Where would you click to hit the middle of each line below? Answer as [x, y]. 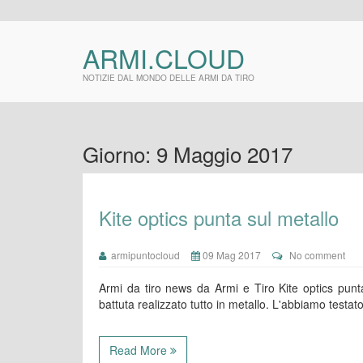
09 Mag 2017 [231, 255]
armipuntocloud [143, 255]
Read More [140, 350]
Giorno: [120, 154]
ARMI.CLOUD [164, 58]
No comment [317, 255]
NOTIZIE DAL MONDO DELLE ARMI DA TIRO [169, 78]
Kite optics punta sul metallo [219, 218]
